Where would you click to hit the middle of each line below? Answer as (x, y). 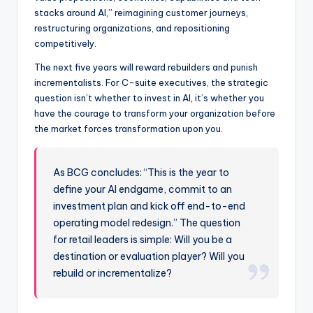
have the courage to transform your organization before (155, 113)
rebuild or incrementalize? (113, 273)
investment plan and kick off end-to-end (150, 206)
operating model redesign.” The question (147, 223)
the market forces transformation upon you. (129, 128)
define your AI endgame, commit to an (143, 189)
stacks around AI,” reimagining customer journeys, (141, 12)
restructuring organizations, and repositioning (132, 28)
